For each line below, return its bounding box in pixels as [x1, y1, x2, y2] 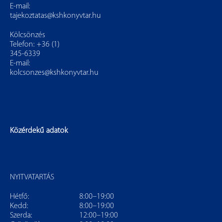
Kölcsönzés [10, 31, 45, 39]
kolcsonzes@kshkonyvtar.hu [10, 68, 99, 77]
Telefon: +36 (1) [10, 40, 59, 49]
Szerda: [10, 211, 32, 220]
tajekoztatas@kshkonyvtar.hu [10, 11, 101, 20]
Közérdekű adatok [10, 126, 68, 135]
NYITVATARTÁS [10, 173, 54, 181]
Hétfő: [10, 192, 29, 201]
